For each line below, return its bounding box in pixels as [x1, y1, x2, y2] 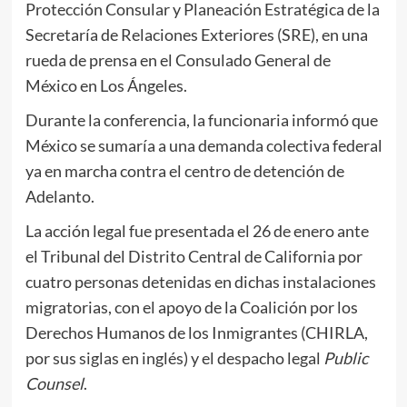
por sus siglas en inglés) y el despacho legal [25, 348, 323, 368]
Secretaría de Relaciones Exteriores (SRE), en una [25, 25, 368, 45]
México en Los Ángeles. [25, 75, 187, 95]
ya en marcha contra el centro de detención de [25, 161, 344, 181]
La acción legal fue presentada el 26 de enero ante [25, 221, 369, 241]
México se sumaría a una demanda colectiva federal [25, 135, 382, 155]
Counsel [25, 373, 84, 393]
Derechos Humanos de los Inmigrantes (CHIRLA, [25, 323, 368, 342]
